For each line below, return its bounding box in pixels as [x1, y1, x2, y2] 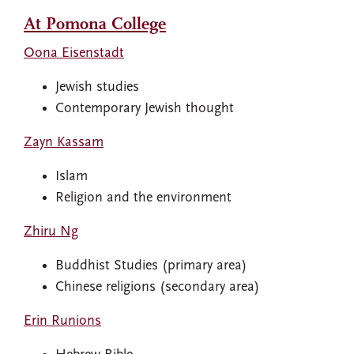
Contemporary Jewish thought [55, 101, 234, 116]
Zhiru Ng [24, 224, 78, 239]
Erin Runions [24, 314, 101, 329]
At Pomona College [24, 16, 166, 34]
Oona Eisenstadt [24, 46, 124, 61]
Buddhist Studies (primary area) [55, 258, 251, 273]
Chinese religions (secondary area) [55, 280, 260, 295]
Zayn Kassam [24, 135, 104, 150]
